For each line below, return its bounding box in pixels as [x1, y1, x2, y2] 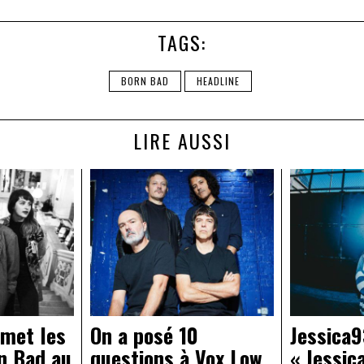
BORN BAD [121, 74, 169, 89]
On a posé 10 [89, 319, 198, 352]
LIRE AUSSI [133, 126, 231, 156]
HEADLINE [197, 74, 240, 89]
